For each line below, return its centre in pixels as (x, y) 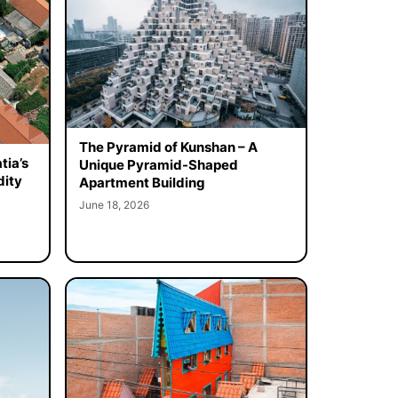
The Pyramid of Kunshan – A (168, 147)
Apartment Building (142, 182)
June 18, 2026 (114, 204)
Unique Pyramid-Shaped (158, 164)
